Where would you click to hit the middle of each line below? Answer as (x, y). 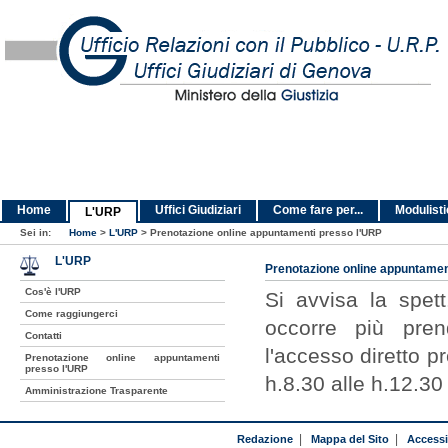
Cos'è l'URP (52, 291)
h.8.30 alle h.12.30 (353, 383)
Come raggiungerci (71, 313)
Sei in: (37, 232)
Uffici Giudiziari (198, 209)
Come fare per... (318, 209)
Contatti (43, 335)
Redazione (264, 438)
